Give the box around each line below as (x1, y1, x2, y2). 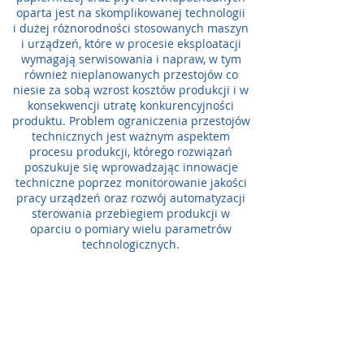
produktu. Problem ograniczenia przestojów (11, 113, 250, 128)
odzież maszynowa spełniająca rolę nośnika (12, 314, 249, 329)
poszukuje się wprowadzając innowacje (24, 159, 238, 175)
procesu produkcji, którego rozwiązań (29, 144, 232, 159)
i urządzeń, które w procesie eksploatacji (20, 36, 241, 51)
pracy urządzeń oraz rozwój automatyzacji (16, 190, 245, 206)
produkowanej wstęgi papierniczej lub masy (11, 329, 251, 344)
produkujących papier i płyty (53, 283, 209, 298)
